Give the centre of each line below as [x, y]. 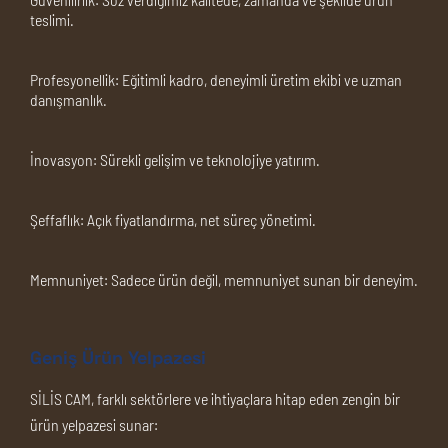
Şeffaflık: [57, 219]
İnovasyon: [63, 159]
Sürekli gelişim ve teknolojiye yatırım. [208, 159]
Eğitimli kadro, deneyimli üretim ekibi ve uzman [260, 79]
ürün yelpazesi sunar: [94, 424]
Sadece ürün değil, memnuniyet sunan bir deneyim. [263, 279]
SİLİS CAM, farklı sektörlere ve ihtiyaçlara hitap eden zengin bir [215, 398]
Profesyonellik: [74, 79]
